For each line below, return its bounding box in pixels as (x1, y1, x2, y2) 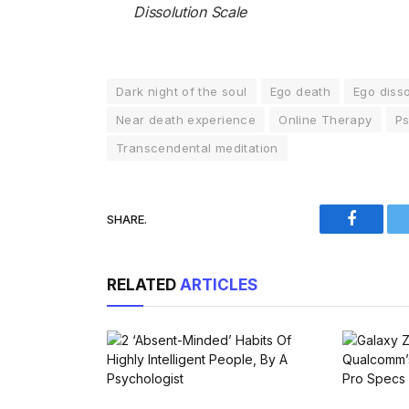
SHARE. (107, 211, 147, 226)
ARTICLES (180, 276, 257, 295)
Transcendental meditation (116, 141, 278, 156)
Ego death (269, 84, 331, 100)
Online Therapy (278, 112, 372, 128)
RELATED (107, 276, 180, 295)
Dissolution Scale (133, 3, 246, 22)
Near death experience (116, 112, 257, 128)
